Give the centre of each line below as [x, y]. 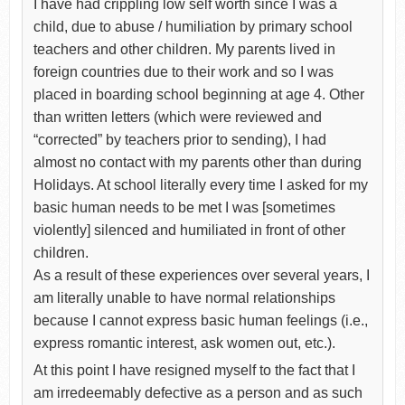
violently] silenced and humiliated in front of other [189, 230]
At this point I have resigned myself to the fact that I [194, 370]
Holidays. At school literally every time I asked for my [200, 184]
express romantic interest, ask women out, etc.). [184, 343]
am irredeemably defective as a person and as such [198, 392]
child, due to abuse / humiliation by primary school [193, 26]
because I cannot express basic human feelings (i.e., [200, 320]
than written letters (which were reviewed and [177, 117]
